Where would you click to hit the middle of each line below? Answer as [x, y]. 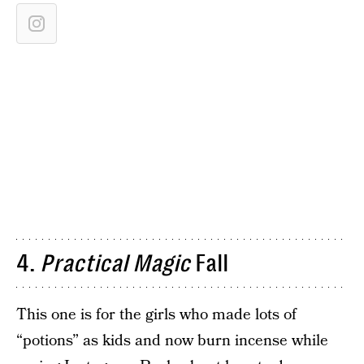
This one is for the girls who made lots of [156, 315]
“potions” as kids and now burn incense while [172, 341]
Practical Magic [115, 263]
